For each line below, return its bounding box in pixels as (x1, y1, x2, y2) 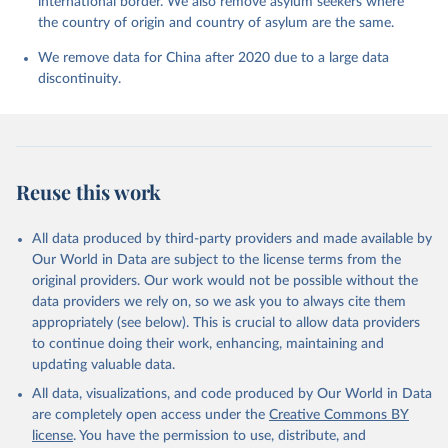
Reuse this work (16, 178, 161, 205)
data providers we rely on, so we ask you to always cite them (32, 295, 406, 309)
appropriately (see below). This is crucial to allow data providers (32, 316, 420, 330)
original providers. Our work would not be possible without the (32, 274, 418, 288)
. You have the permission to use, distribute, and (73, 429, 366, 443)
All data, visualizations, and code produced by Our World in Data (32, 387, 432, 401)
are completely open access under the (32, 408, 265, 422)
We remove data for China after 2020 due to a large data (38, 51, 389, 65)
